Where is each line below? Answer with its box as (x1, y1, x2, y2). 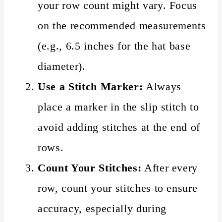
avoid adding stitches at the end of (38, 120, 201, 133)
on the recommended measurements (38, 19, 206, 32)
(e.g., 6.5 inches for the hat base (38, 39, 191, 52)
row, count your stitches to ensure (38, 181, 198, 194)
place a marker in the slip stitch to (38, 100, 199, 113)
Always (143, 80, 181, 93)
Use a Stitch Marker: (38, 80, 143, 93)
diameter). (38, 59, 86, 72)
